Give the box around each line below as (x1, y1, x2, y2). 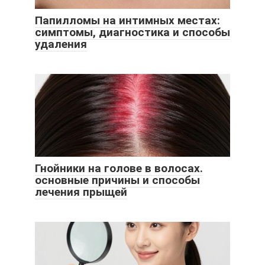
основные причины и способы (35, 173, 200, 187)
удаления (35, 37, 87, 51)
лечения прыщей (35, 185, 127, 199)
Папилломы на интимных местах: (35, 13, 220, 27)
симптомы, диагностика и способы (35, 25, 230, 39)
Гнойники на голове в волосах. (35, 161, 203, 175)
